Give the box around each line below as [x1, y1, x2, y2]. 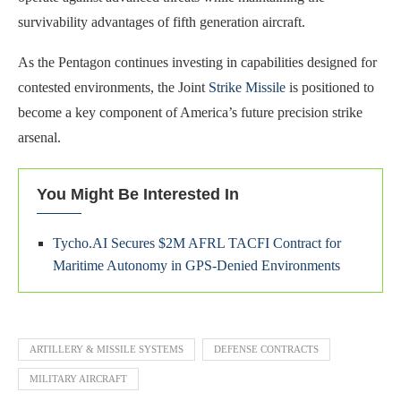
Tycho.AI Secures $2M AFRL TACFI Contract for [53, 235, 341, 251]
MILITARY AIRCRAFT [30, 372, 127, 384]
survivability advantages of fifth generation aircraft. [18, 13, 305, 30]
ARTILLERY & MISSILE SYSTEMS [30, 343, 183, 354]
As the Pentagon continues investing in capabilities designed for [18, 54, 377, 70]
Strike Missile [209, 79, 286, 95]
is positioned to [286, 79, 374, 95]
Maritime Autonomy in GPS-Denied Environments [53, 257, 340, 273]
